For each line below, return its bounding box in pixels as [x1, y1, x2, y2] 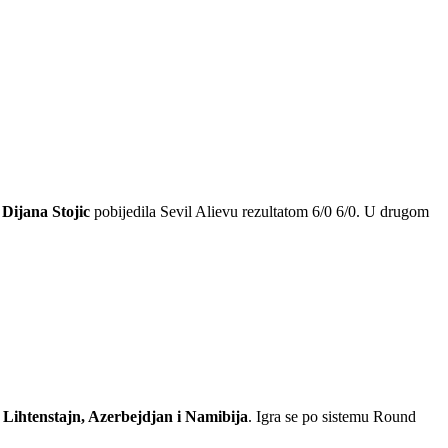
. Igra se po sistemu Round [248, 407, 416, 425]
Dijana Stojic [2, 202, 90, 220]
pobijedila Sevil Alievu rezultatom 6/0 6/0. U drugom [90, 202, 429, 220]
